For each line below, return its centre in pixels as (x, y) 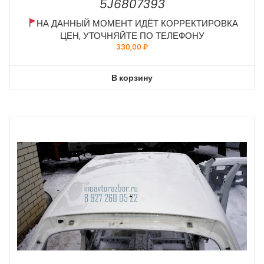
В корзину (132, 77)
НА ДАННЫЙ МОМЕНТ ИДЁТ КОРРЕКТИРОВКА (137, 23)
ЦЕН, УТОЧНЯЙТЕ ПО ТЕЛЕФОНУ (132, 35)
